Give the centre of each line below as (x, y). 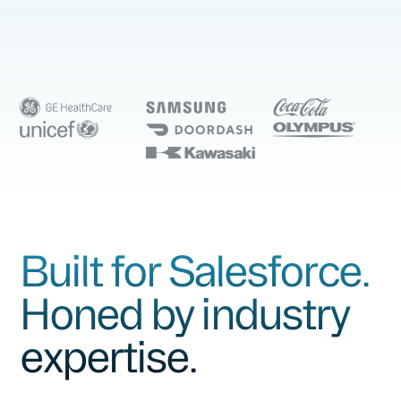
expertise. (108, 356)
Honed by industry (185, 313)
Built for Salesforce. (194, 270)
